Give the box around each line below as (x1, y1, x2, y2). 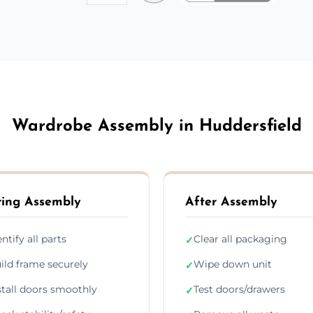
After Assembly (185, 195, 277, 209)
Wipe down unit (194, 257, 272, 270)
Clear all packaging (194, 232, 287, 245)
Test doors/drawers (194, 282, 285, 296)
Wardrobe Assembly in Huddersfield (11, 117, 302, 135)
